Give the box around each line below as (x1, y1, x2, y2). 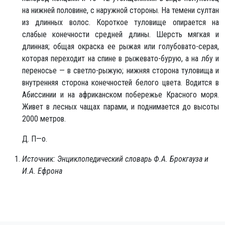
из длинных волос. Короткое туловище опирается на (22, 17, 219, 27)
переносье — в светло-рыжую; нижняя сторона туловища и (22, 65, 219, 75)
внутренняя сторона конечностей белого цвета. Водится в (22, 77, 219, 87)
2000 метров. (22, 114, 66, 124)
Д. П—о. (22, 134, 47, 144)
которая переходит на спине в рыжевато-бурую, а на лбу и (22, 53, 219, 63)
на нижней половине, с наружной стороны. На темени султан (22, 5, 219, 15)
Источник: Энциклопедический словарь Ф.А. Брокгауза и (22, 154, 208, 164)
